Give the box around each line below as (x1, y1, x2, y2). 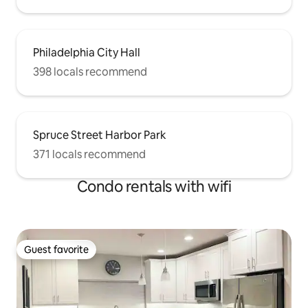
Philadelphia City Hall (33, 45, 140, 60)
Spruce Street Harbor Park (33, 127, 166, 142)
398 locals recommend (33, 64, 147, 79)
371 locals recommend (33, 146, 146, 162)
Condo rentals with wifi (76, 176, 232, 197)
